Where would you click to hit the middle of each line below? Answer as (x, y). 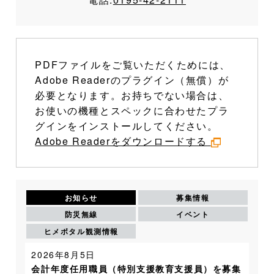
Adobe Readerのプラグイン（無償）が (132, 80)
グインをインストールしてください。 (127, 125)
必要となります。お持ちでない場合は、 (132, 95)
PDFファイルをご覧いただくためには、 (133, 64)
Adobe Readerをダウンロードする (121, 141)
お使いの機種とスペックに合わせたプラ (132, 110)
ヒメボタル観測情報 (81, 231)
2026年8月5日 (63, 254)
